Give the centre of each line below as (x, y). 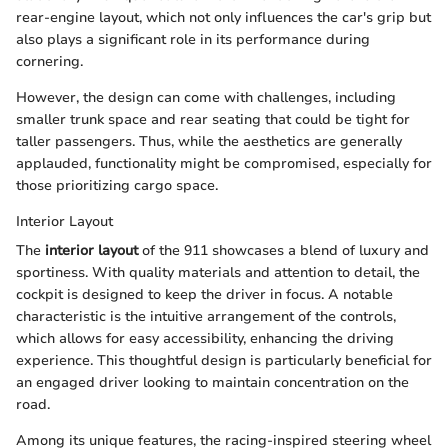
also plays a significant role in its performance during (193, 40)
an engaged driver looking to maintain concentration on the (212, 383)
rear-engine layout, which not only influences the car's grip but (223, 18)
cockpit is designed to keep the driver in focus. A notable (204, 295)
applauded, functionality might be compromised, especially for (224, 164)
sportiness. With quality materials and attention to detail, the (218, 273)
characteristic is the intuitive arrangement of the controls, (206, 317)
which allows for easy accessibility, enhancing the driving (205, 339)
